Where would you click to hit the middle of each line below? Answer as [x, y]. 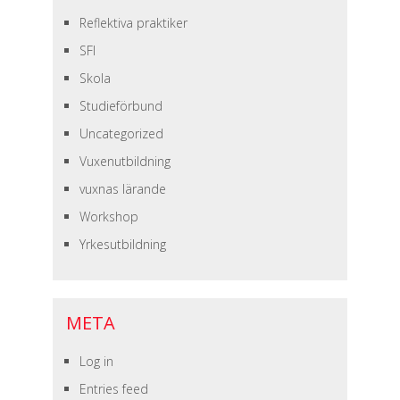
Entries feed [113, 389]
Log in [96, 361]
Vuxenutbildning [125, 161]
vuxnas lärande [122, 189]
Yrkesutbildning [122, 244]
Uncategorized [121, 133]
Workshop [108, 217]
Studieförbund [121, 106]
